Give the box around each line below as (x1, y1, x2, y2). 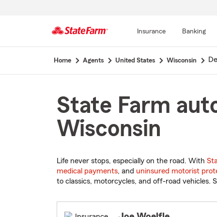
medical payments (57, 167, 118, 175)
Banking (182, 28, 206, 35)
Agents (82, 57, 104, 64)
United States (115, 57, 155, 64)
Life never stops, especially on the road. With (57, 157, 207, 165)
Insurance (137, 28, 166, 35)
